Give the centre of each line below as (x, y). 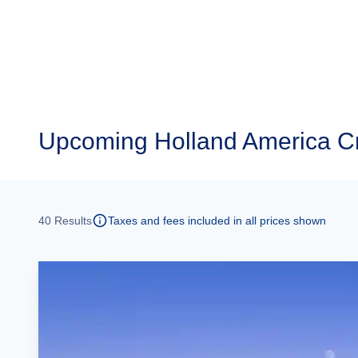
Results (72, 221)
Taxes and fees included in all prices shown (217, 221)
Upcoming (93, 141)
